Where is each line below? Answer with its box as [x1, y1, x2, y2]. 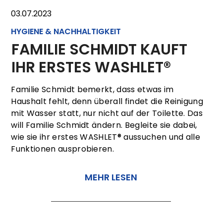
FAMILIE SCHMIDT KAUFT [11, 39, 187, 60]
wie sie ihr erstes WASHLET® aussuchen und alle [11, 131, 201, 143]
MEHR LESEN [85, 170, 137, 183]
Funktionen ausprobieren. [11, 143, 114, 155]
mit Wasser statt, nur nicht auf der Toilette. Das [11, 107, 203, 119]
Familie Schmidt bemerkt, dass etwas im [11, 83, 174, 95]
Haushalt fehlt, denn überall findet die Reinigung [11, 95, 204, 107]
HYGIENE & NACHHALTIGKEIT [11, 25, 121, 37]
